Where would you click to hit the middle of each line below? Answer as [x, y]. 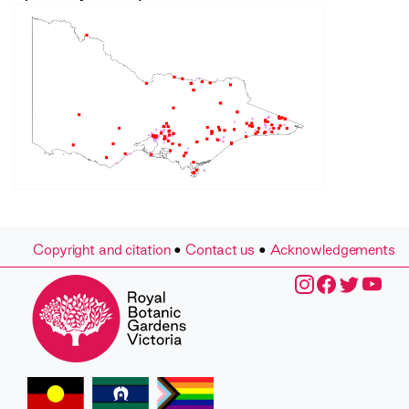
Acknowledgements [332, 250]
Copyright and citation [102, 250]
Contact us [220, 250]
